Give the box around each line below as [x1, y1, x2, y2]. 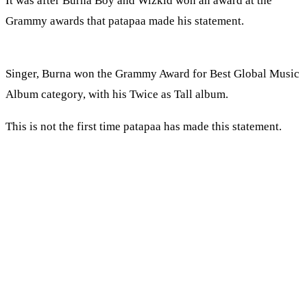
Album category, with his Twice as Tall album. [5, 88, 228, 101]
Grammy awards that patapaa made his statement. [5, 14, 244, 28]
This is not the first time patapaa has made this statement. [5, 120, 282, 134]
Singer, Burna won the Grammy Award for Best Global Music [5, 67, 299, 81]
